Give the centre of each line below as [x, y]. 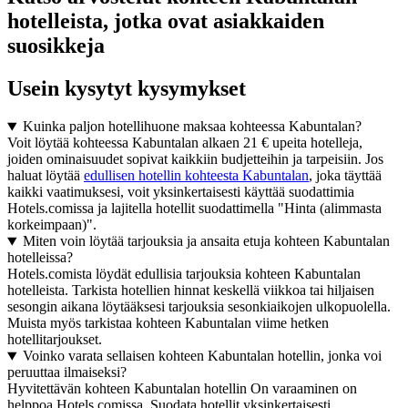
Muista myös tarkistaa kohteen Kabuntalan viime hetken [168, 323]
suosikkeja [56, 45]
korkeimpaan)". [52, 225]
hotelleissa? [40, 258]
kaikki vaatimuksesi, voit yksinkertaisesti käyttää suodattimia [181, 192]
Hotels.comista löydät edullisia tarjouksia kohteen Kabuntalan [184, 274]
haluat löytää [46, 176]
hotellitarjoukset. [55, 340]
